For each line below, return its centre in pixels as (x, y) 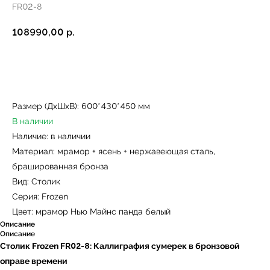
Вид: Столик (36, 182)
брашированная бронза (60, 167)
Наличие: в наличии (51, 137)
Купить (118, 66)
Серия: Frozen (40, 197)
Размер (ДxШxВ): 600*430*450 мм (81, 106)
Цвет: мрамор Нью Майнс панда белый (91, 212)
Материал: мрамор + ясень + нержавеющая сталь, (114, 152)
